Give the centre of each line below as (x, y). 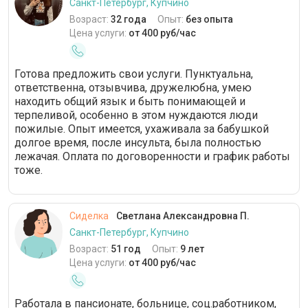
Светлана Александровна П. (182, 216)
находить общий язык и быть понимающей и (130, 101)
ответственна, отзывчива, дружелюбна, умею (133, 88)
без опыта (209, 19)
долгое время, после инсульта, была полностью (138, 143)
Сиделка (89, 216)
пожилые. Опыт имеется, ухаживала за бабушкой (142, 129)
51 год (126, 249)
